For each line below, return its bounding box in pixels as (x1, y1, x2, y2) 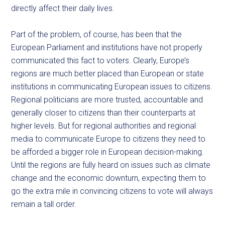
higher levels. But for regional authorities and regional (11, 121, 196, 131)
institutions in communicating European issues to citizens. (11, 82, 213, 91)
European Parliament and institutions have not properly (11, 43, 203, 52)
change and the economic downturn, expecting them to (11, 173, 206, 183)
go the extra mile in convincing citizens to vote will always (11, 186, 213, 196)
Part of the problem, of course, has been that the (11, 30, 182, 39)
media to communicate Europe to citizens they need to (11, 134, 206, 144)
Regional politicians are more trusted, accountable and (11, 95, 203, 104)
